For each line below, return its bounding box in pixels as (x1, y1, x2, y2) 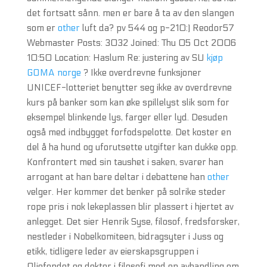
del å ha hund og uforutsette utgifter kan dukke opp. (26, 142, 238, 153)
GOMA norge (26, 67, 81, 78)
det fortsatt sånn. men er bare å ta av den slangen (26, 8, 234, 18)
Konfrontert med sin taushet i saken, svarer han (26, 157, 223, 167)
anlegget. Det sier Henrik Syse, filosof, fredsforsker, (26, 216, 240, 227)
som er (26, 23, 58, 33)
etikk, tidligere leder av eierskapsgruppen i (26, 246, 198, 257)
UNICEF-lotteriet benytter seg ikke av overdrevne (26, 82, 232, 93)
